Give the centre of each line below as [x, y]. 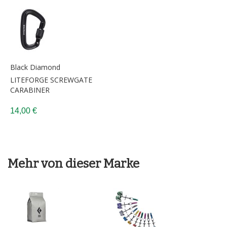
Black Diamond [35, 67]
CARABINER [30, 90]
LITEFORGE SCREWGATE [51, 80]
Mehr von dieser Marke [73, 163]
